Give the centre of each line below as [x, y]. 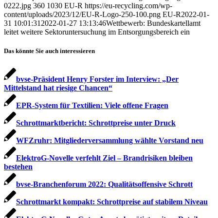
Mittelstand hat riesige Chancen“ [58, 88]
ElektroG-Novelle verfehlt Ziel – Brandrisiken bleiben [104, 158]
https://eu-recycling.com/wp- [128, 6]
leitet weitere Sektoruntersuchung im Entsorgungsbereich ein [97, 32]
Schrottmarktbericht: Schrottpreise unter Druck [96, 123]
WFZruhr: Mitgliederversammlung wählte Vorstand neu [110, 140]
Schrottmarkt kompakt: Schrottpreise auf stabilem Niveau [112, 201]
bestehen [18, 166]
